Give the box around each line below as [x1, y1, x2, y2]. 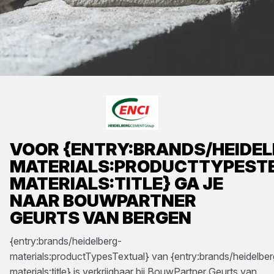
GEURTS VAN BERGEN [10, 207, 191, 228]
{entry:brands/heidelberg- [10, 235, 122, 247]
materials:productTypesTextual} [10, 250, 149, 262]
